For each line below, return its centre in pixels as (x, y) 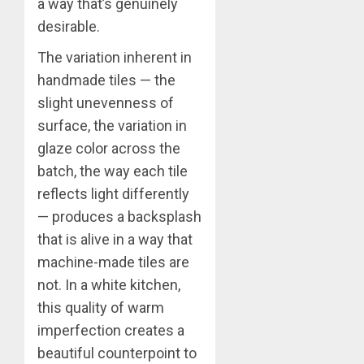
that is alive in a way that (115, 239)
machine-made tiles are (113, 262)
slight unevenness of (106, 102)
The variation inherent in (115, 57)
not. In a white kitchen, (109, 284)
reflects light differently (113, 193)
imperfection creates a (111, 330)
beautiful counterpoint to (117, 353)
